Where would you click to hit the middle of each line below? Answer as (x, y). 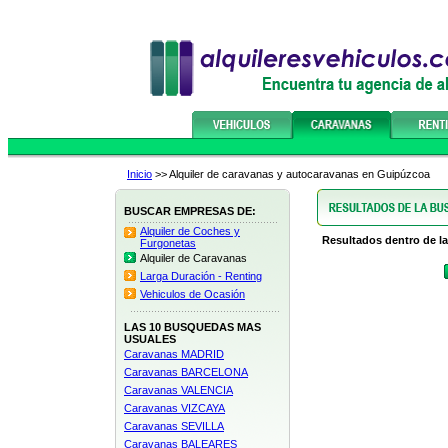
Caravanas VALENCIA (178, 390)
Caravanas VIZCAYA (174, 408)
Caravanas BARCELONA (186, 372)
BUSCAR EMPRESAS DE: (190, 211)
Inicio (139, 174)
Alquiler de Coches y (190, 231)
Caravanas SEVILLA (174, 426)
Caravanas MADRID (174, 354)
